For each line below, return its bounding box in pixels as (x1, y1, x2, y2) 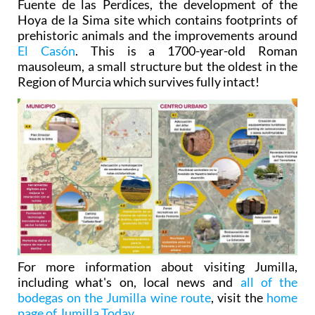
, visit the (210, 290, 266, 306)
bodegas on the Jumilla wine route (18, 290, 211, 306)
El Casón (18, 42, 75, 58)
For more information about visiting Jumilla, (18, 259, 297, 275)
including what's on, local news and (18, 274, 240, 290)
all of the (240, 274, 297, 290)
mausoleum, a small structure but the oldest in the (18, 58, 297, 74)
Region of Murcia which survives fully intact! (18, 73, 259, 89)
